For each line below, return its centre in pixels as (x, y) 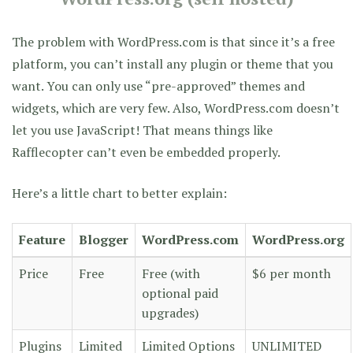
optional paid (180, 293)
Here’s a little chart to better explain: (119, 193)
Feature (42, 239)
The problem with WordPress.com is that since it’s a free (173, 41)
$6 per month (292, 273)
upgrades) (170, 312)
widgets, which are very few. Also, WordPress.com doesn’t (176, 108)
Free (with (171, 273)
